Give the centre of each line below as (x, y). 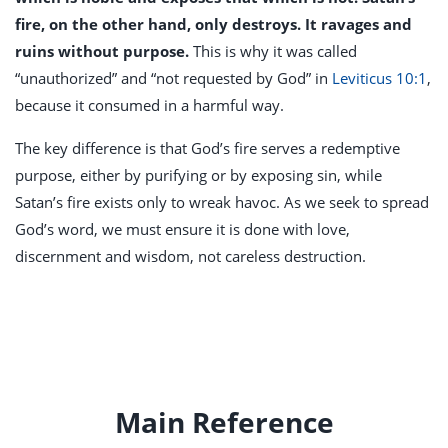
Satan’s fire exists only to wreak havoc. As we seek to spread (222, 202)
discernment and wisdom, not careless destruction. (190, 256)
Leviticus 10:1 (379, 78)
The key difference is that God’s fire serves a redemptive (207, 148)
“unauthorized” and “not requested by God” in (173, 78)
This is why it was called (275, 51)
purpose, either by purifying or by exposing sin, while (198, 175)
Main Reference (224, 422)
